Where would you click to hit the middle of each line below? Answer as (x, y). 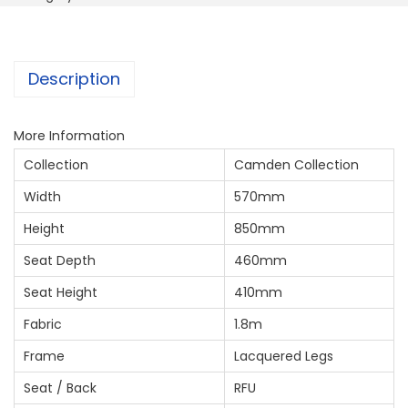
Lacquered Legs (284, 356)
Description (74, 78)
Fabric (43, 324)
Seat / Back (60, 388)
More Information (69, 135)
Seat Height (61, 292)
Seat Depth (60, 260)
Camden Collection (296, 164)
